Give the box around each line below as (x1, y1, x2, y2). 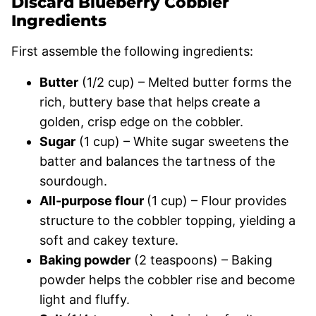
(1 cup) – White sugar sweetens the (75, 133, 288, 149)
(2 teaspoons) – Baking (130, 252, 272, 267)
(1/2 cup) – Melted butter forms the (78, 74, 291, 90)
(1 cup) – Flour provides (147, 193, 286, 208)
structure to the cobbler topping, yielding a (39, 212, 296, 228)
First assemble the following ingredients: (11, 43, 253, 59)
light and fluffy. (39, 291, 130, 307)
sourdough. (39, 173, 107, 188)
